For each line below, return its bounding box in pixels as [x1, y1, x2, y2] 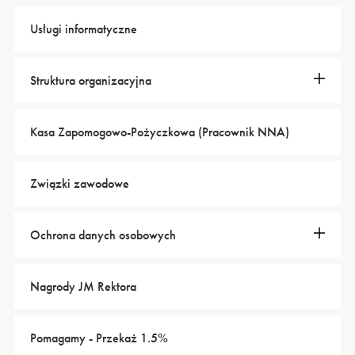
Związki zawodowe [30, 175, 129, 193]
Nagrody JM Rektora [30, 278, 136, 296]
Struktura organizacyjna [30, 72, 151, 90]
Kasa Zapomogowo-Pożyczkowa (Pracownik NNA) [30, 124, 289, 141]
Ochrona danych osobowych [30, 227, 176, 244]
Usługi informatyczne [30, 21, 137, 38]
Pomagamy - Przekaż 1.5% [30, 330, 168, 347]
